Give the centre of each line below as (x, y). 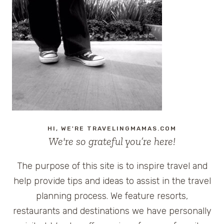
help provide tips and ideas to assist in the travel (112, 181)
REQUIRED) (150, 111)
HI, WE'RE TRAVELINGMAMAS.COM (112, 128)
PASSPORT (150, 99)
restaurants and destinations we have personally (112, 211)
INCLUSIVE (150, 27)
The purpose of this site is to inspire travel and (112, 166)
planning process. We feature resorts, (112, 196)
